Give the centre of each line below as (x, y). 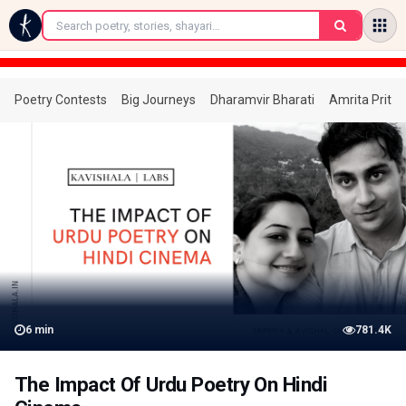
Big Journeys (159, 100)
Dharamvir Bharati (262, 100)
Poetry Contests (61, 100)
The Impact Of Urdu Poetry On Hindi (171, 384)
